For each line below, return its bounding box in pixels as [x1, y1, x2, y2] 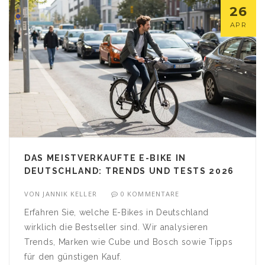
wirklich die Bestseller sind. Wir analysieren [24, 222, 208, 232]
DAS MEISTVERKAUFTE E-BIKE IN [24, 153, 187, 163]
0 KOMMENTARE [121, 189, 180, 198]
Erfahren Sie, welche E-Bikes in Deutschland [24, 207, 209, 217]
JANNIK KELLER [43, 189, 97, 198]
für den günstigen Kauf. [24, 251, 122, 261]
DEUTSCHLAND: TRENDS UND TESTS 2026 [24, 166, 235, 176]
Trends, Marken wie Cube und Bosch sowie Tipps [24, 237, 233, 247]
